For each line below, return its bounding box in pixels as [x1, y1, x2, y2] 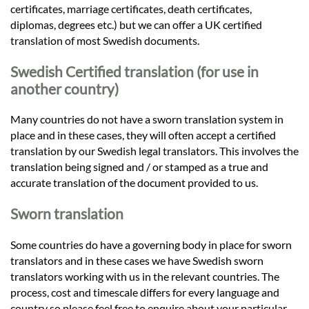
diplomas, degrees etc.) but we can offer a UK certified [10, 17, 262, 31]
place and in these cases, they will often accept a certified [10, 128, 276, 142]
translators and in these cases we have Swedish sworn [10, 253, 263, 267]
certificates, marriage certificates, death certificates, [10, 1, 252, 15]
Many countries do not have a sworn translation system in [10, 112, 283, 126]
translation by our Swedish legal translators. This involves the [10, 144, 299, 158]
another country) [10, 79, 119, 97]
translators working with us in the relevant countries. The [10, 269, 279, 283]
